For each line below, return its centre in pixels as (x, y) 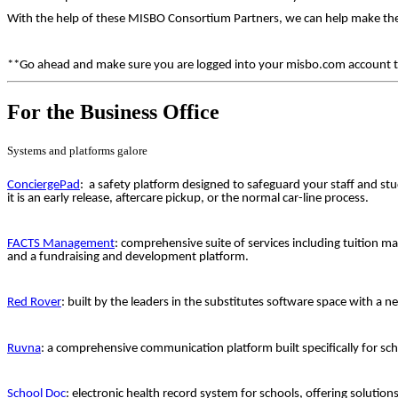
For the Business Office (113, 112)
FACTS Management (61, 243)
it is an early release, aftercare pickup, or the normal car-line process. (188, 198)
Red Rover (34, 303)
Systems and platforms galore (77, 151)
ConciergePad (44, 185)
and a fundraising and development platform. (128, 257)
